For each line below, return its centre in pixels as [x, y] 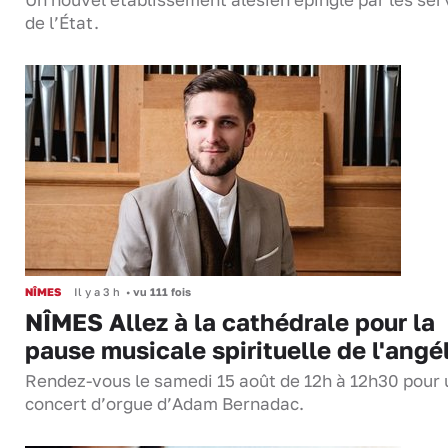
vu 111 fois [160, 292]
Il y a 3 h [97, 292]
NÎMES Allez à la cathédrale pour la [230, 322]
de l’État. [62, 23]
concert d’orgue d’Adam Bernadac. [164, 404]
